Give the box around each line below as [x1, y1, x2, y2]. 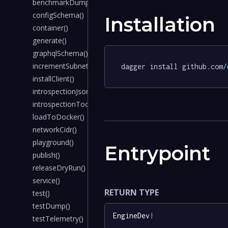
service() [33, 176, 60, 185]
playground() [33, 137, 74, 147]
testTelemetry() [33, 214, 83, 223]
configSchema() [33, 10, 84, 20]
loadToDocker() [33, 112, 84, 122]
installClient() [33, 74, 74, 83]
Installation [104, 13, 216, 37]
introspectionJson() [33, 87, 95, 96]
